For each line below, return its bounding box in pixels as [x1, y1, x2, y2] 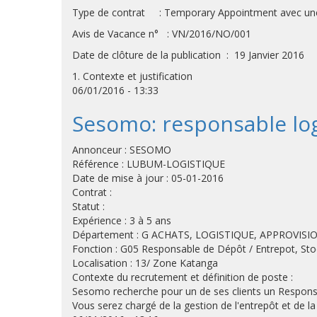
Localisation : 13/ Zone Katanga [72, 256, 218, 270]
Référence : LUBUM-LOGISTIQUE [72, 157, 225, 171]
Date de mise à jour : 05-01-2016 [72, 171, 224, 185]
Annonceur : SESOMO [72, 143, 171, 156]
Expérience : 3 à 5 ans [72, 214, 171, 227]
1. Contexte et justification [72, 69, 192, 83]
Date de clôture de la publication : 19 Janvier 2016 [72, 48, 304, 62]
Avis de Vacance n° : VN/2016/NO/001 [72, 27, 251, 40]
